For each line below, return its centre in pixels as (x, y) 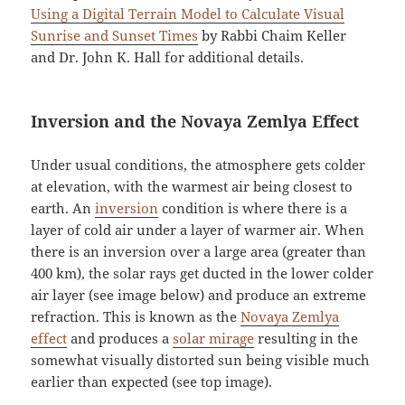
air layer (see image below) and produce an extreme (199, 295)
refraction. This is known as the (136, 317)
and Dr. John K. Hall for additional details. (168, 57)
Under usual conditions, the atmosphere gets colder (198, 165)
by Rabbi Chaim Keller (273, 36)
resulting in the (306, 339)
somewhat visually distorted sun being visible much (201, 360)
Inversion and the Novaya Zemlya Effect (195, 122)
